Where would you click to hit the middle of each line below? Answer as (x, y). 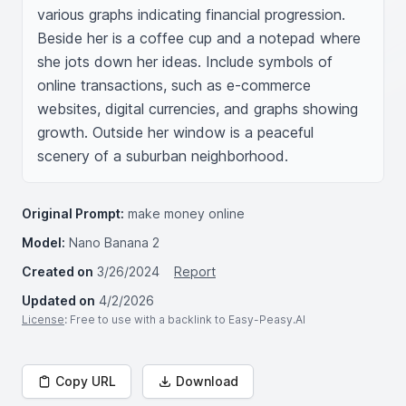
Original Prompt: (73, 213)
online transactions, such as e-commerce (174, 85)
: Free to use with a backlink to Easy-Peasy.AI (185, 319)
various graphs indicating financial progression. (191, 14)
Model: (43, 242)
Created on (58, 271)
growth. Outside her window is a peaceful (175, 132)
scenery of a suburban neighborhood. (163, 156)
